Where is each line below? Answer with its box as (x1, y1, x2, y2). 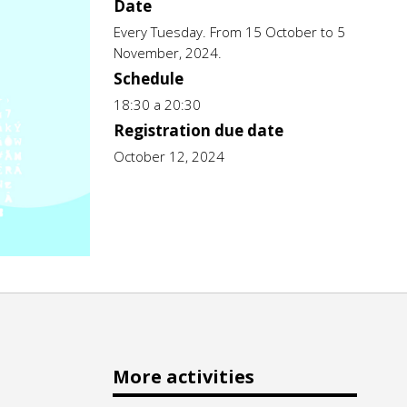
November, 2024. (114, 44, 222, 62)
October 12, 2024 (114, 147, 224, 165)
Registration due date (114, 120, 283, 141)
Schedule (114, 68, 184, 89)
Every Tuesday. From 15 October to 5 (114, 23, 345, 41)
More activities (113, 364, 254, 390)
